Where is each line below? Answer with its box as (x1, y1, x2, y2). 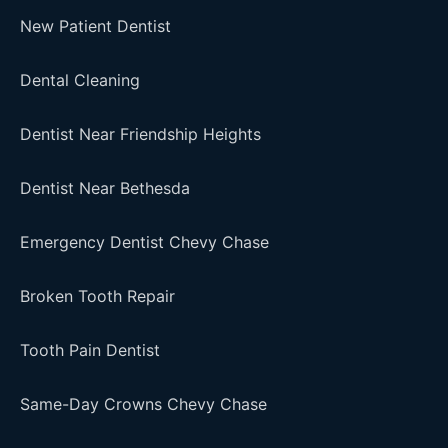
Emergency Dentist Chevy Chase (20, 232, 269, 252)
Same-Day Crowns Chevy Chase (20, 394, 267, 414)
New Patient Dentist (20, 16, 171, 36)
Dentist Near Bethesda (20, 178, 190, 198)
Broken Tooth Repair (20, 286, 175, 306)
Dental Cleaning (20, 70, 140, 90)
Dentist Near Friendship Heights (20, 124, 261, 144)
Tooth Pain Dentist (20, 340, 160, 360)
